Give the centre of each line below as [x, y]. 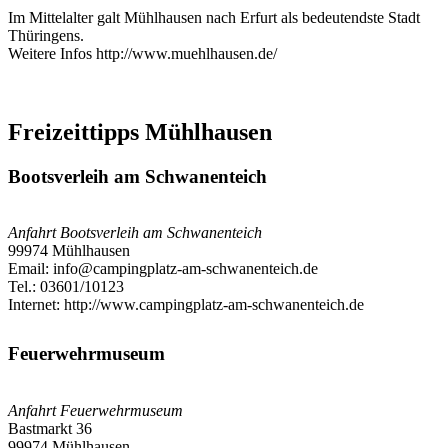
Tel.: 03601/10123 [66, 287]
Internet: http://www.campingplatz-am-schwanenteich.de [186, 305]
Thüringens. [46, 35]
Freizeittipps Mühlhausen [140, 131]
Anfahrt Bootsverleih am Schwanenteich [135, 233]
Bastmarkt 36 [50, 428]
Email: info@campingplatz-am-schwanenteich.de [163, 269]
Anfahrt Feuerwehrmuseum [95, 410]
